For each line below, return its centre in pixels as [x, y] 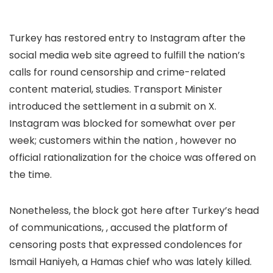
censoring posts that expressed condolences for [126, 245]
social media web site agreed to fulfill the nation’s [127, 55]
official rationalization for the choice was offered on [133, 158]
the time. [30, 175]
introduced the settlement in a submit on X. [113, 107]
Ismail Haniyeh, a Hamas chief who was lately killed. [130, 262]
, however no [206, 141]
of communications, [58, 228]
